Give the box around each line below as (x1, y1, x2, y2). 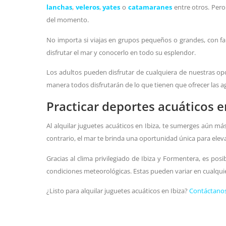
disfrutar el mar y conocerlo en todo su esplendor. (46, 47, 196, 57)
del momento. (46, 15, 89, 25)
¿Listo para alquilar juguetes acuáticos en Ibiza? (46, 186, 189, 196)
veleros (75, 3, 99, 12)
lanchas (46, 3, 72, 12)
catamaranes (128, 3, 172, 12)
